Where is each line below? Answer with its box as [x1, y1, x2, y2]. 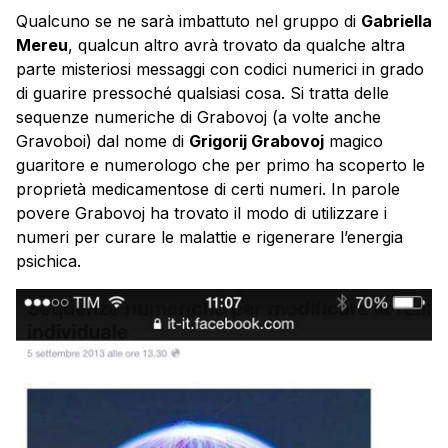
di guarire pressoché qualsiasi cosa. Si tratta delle [16, 82, 389, 103]
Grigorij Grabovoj [189, 130, 324, 151]
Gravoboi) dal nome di [16, 130, 189, 151]
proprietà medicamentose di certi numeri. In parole [16, 178, 400, 199]
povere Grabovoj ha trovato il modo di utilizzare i [16, 202, 387, 223]
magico [324, 130, 383, 151]
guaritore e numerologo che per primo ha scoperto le [16, 154, 425, 175]
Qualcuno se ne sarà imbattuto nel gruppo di [16, 10, 361, 31]
